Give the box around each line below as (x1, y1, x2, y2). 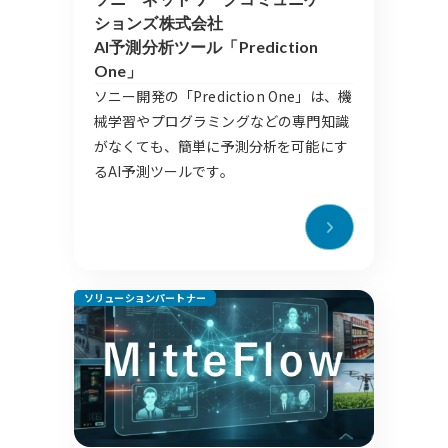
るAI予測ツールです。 (94, 161, 234, 182)
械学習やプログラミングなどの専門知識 (94, 111, 349, 132)
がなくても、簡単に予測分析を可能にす (94, 136, 348, 157)
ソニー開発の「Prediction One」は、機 (94, 86, 352, 107)
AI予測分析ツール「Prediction (94, 37, 319, 57)
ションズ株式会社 (94, 13, 224, 33)
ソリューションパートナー (84, 290, 206, 306)
